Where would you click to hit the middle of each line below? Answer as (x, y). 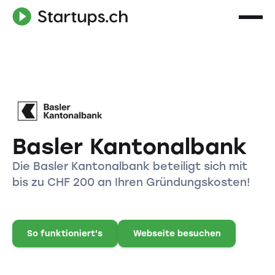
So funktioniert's (65, 234)
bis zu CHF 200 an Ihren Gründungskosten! (131, 182)
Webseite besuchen (177, 234)
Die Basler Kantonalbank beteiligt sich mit (130, 166)
